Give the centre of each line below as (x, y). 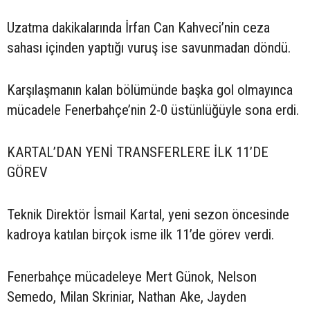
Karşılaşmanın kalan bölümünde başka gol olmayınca (150, 90)
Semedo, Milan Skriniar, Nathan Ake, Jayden (127, 297)
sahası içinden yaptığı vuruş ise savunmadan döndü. (149, 48)
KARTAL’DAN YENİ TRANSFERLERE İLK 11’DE (138, 153)
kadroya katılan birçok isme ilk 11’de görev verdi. (140, 235)
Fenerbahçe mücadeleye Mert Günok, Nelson (132, 277)
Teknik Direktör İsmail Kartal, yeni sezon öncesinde (148, 215)
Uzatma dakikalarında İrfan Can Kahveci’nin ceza (138, 28)
